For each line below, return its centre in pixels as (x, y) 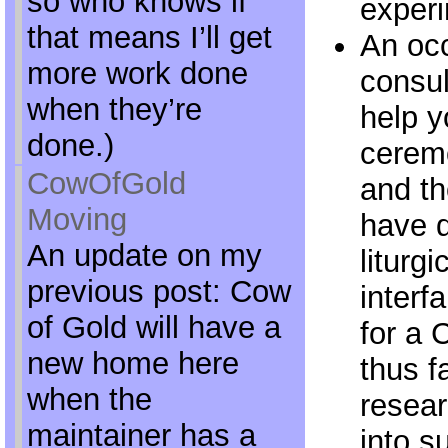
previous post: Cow (158, 291)
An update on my (144, 255)
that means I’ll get (149, 37)
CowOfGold (106, 183)
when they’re (114, 109)
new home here (132, 363)
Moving (76, 219)
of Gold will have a (153, 327)
